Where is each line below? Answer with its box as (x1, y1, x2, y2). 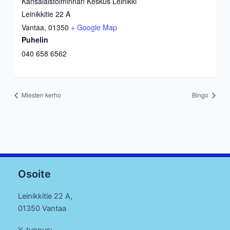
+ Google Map (71, 22, 118, 33)
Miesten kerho (20, 90, 61, 99)
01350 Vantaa (18, 204, 66, 214)
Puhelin (22, 34, 49, 45)
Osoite (18, 167, 51, 180)
